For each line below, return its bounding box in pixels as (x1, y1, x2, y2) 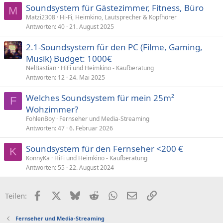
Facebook (41, 189, 75, 200)
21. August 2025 (69, 22, 114, 31)
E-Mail (136, 189, 158, 200)
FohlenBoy (26, 114, 55, 123)
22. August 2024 (69, 163, 114, 172)
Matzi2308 (26, 12, 55, 21)
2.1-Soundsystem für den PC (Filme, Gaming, (26, 41, 203, 53)
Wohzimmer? (26, 103, 78, 115)
